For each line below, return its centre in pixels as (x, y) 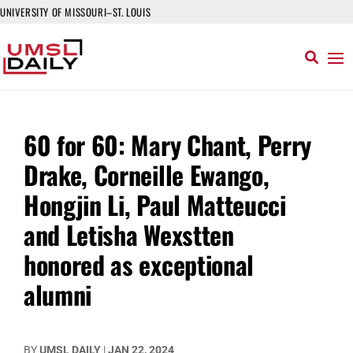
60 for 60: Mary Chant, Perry (168, 145)
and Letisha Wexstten (129, 234)
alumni (58, 294)
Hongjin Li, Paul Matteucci (155, 204)
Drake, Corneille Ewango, (147, 175)
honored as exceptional (139, 264)
